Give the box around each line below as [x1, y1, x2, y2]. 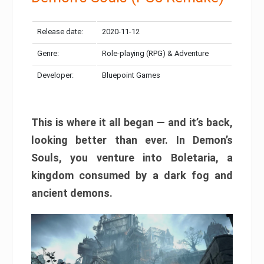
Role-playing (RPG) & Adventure [102, 48, 209, 58]
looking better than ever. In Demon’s [31, 133, 233, 146]
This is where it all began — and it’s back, [31, 115, 233, 128]
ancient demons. [31, 186, 113, 199]
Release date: [37, 27, 83, 36]
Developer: [37, 70, 74, 80]
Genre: [37, 48, 59, 58]
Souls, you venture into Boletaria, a [31, 151, 233, 164]
